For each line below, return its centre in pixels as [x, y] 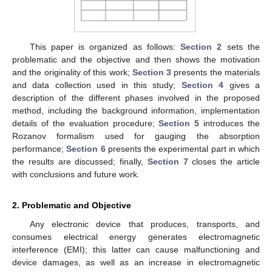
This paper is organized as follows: [105, 46]
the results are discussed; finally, [80, 161]
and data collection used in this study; [97, 85]
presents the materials [216, 72]
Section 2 [201, 46]
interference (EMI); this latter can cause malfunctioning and [136, 249]
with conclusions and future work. [76, 174]
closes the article [224, 161]
